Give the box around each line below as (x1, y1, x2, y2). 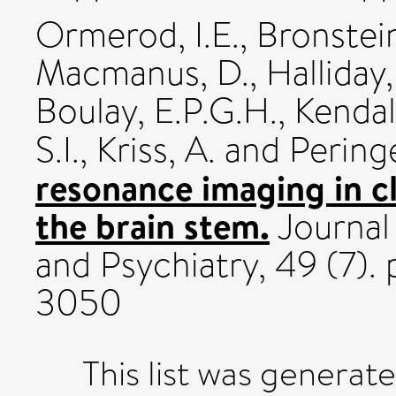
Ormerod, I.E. (35, 10, 240, 60)
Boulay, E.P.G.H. (35, 86, 278, 136)
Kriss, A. (96, 125, 216, 175)
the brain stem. (35, 201, 270, 250)
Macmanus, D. (35, 48, 249, 98)
